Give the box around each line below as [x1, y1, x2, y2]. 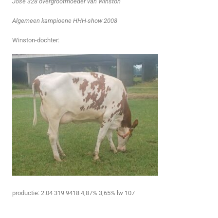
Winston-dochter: [12, 36, 59, 44]
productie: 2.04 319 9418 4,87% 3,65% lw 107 [12, 189, 135, 197]
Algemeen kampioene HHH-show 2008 [12, 17, 117, 24]
